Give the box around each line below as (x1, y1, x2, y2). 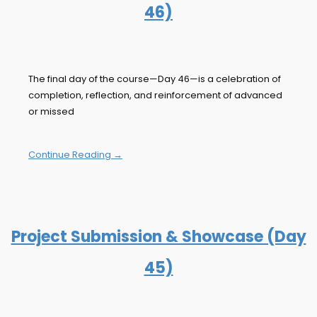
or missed (28, 105, 74, 119)
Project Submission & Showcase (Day (11, 226, 306, 248)
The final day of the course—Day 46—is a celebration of (28, 72, 281, 86)
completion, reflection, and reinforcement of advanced (28, 88, 282, 103)
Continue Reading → (28, 148, 122, 162)
